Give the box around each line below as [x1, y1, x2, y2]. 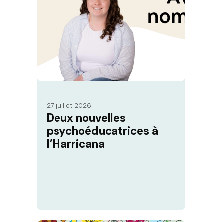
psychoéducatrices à [47, 124, 158, 139]
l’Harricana [47, 137, 105, 152]
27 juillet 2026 [47, 101, 91, 110]
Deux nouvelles [47, 111, 126, 126]
